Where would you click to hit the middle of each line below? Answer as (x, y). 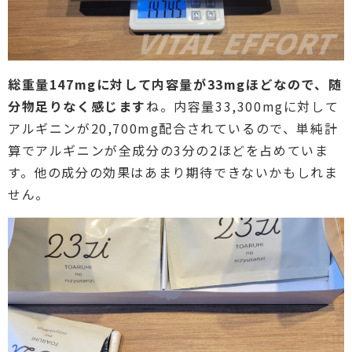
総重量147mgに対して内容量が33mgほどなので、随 (175, 84)
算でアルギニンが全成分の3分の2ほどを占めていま (169, 150)
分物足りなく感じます (77, 106)
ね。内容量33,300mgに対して (243, 106)
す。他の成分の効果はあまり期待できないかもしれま (173, 172)
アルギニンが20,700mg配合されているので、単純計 (173, 128)
